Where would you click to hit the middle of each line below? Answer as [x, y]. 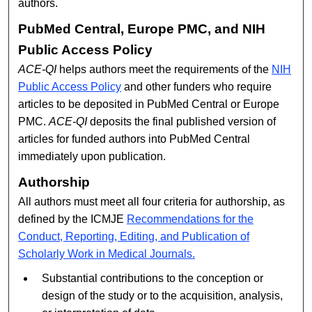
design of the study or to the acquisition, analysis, [163, 295]
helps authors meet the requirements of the [164, 69]
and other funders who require [197, 86]
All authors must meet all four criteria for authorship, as [152, 201]
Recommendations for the [190, 219]
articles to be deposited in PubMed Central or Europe [149, 104]
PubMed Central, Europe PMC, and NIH [142, 29]
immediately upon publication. [92, 156]
